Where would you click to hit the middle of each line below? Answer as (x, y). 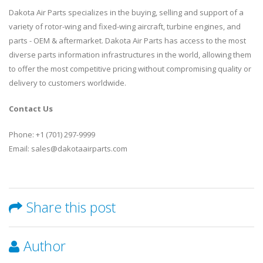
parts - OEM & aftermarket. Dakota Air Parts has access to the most (127, 40)
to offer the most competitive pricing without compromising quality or (130, 68)
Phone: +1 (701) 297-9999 (52, 134)
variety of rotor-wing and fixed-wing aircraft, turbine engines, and (125, 26)
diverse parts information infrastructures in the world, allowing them (130, 54)
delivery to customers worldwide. (68, 82)
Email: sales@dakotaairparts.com (68, 148)
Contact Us (31, 108)
